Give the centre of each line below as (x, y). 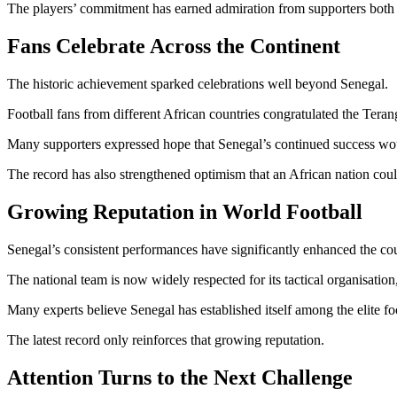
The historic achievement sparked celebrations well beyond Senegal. (198, 83)
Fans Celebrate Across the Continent (174, 46)
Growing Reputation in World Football (185, 211)
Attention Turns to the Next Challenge (180, 377)
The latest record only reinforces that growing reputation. (166, 339)
